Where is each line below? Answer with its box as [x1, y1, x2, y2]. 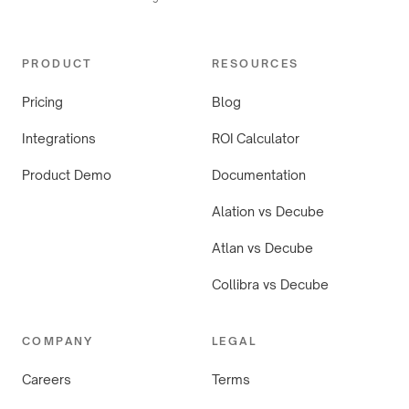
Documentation [212, 166, 306, 183]
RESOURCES [212, 56, 299, 70]
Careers [22, 371, 71, 387]
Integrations [22, 130, 96, 146]
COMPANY [22, 333, 94, 348]
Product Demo [22, 166, 111, 183]
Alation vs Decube [212, 203, 324, 219]
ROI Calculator [212, 130, 299, 146]
